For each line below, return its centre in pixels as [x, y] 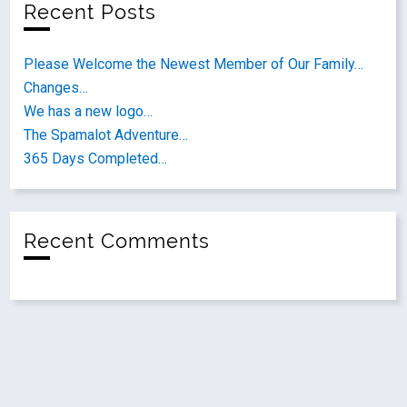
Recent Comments [117, 241]
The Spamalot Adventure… [106, 135]
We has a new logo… [89, 111]
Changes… [56, 88]
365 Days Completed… [96, 159]
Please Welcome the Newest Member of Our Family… [194, 64]
